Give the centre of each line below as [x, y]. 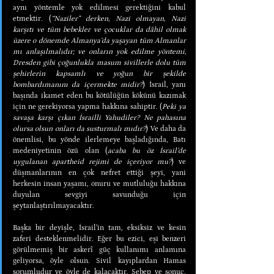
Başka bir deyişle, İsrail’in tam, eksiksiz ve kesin [99, 228]
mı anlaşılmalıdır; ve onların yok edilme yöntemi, [99, 51]
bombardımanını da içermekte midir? [78, 84]
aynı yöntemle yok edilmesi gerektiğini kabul [99, 7]
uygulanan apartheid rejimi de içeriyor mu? [92, 161]
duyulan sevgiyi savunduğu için [99, 194]
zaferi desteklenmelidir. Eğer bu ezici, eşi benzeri [99, 239]
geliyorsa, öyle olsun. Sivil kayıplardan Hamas [99, 261]
